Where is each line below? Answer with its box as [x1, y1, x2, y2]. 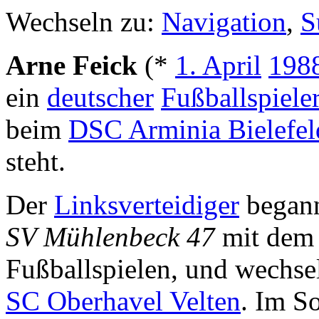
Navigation [162, 6, 286, 37]
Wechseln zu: [6, 6, 162, 37]
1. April [175, 49, 261, 80]
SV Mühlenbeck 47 [6, 221, 215, 252]
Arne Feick [6, 49, 137, 80]
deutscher [47, 81, 154, 113]
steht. [6, 145, 66, 177]
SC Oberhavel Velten [6, 285, 241, 316]
